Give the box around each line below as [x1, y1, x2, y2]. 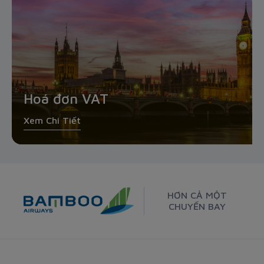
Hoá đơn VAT [24, 90, 108, 107]
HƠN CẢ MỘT [167, 190, 227, 201]
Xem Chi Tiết [24, 115, 81, 126]
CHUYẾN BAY [168, 201, 226, 212]
